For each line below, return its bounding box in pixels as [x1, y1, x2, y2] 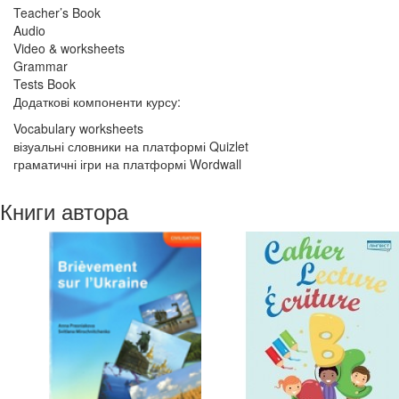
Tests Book [13, 75, 76, 93]
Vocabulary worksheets [13, 119, 147, 137]
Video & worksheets [13, 39, 125, 57]
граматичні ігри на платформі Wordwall [13, 155, 241, 173]
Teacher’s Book [13, 4, 101, 21]
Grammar [13, 57, 68, 75]
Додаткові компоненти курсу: [13, 93, 181, 110]
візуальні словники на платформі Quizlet [13, 137, 248, 155]
